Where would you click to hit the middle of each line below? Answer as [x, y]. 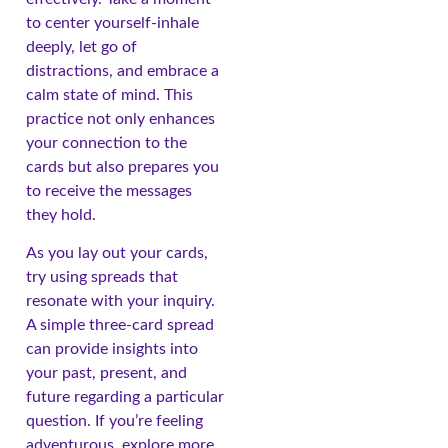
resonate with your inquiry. [120, 301]
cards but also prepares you [122, 166]
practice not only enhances [120, 118]
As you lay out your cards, [117, 253]
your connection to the [106, 142]
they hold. [61, 214]
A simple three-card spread [120, 325]
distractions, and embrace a [122, 70]
